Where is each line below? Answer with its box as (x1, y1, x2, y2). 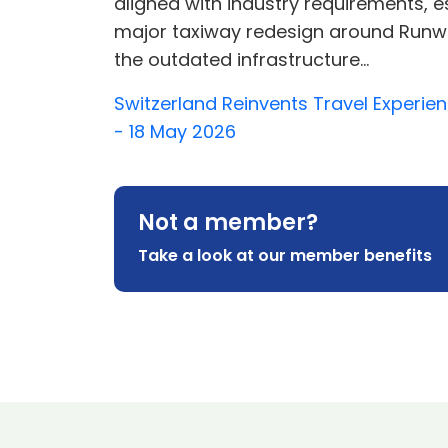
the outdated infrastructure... (114, 47, 369, 72)
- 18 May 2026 (114, 119, 236, 144)
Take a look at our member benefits (138, 244, 432, 267)
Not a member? (138, 207, 318, 238)
